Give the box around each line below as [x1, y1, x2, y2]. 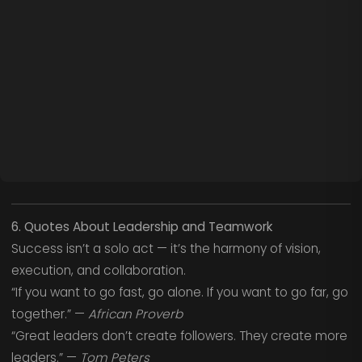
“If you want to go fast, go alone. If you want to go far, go [11, 283, 348, 301]
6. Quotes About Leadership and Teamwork [11, 217, 272, 235]
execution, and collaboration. [11, 261, 186, 279]
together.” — [11, 305, 88, 322]
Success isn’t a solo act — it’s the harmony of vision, [11, 239, 321, 257]
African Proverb [87, 305, 183, 322]
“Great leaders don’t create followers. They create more [11, 326, 347, 344]
